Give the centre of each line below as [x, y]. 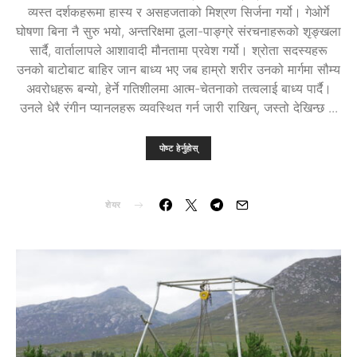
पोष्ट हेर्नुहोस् [178, 149]
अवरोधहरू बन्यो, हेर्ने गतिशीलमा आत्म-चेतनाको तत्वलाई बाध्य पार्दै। [178, 89]
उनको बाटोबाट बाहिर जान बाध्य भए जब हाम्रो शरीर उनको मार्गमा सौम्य [178, 70]
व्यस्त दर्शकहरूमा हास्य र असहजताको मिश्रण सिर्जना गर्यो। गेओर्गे [178, 12]
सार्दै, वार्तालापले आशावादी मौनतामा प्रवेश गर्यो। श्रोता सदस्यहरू [178, 51]
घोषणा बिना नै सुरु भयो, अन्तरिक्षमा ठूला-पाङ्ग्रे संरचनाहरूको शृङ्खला [178, 31]
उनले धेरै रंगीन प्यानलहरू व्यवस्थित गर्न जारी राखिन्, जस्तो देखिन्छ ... [178, 108]
